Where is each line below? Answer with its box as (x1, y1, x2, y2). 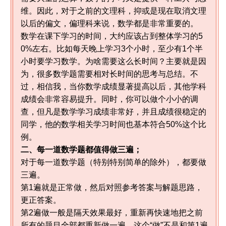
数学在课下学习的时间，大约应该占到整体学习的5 (21, 31, 203, 40)
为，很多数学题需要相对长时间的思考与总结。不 (21, 69, 198, 78)
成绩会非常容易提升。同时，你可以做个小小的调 (21, 94, 198, 103)
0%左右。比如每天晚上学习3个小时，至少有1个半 (21, 44, 203, 53)
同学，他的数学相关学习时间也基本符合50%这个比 (21, 120, 206, 129)
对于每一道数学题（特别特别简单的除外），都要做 (21, 157, 206, 166)
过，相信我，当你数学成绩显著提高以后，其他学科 (21, 82, 206, 91)
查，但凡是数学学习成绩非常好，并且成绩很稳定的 (21, 107, 206, 116)
